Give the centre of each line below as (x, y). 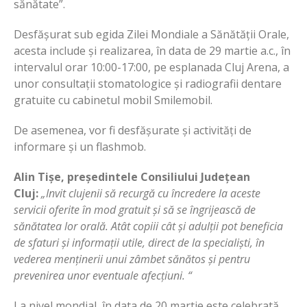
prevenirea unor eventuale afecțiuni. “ (103, 275)
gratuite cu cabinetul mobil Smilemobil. (113, 100)
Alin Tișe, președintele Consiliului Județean (132, 176)
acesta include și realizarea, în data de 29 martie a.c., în (152, 50)
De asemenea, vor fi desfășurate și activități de (133, 130)
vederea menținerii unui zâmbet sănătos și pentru (132, 259)
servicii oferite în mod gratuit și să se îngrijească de (135, 209)
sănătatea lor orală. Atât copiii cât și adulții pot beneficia (148, 226)
